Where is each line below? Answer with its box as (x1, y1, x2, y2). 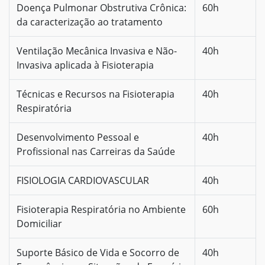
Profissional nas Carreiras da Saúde (17, 144, 175, 158)
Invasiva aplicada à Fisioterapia (17, 58, 154, 72)
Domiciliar (17, 216, 62, 230)
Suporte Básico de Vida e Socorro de (17, 245, 179, 259)
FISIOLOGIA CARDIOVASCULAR (17, 173, 149, 187)
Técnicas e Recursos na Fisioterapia (17, 87, 174, 101)
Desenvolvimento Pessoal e (17, 130, 139, 144)
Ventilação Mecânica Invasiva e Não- (17, 44, 177, 57)
